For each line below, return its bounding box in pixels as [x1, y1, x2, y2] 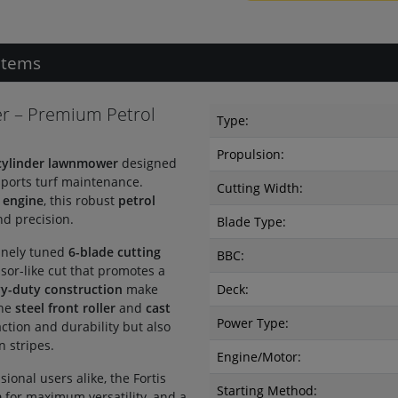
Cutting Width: [217, 179, 303, 196]
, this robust [44, 192, 118, 209]
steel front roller [15, 299, 115, 316]
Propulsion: [217, 146, 284, 163]
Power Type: [217, 314, 289, 331]
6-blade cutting [68, 243, 161, 260]
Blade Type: [217, 213, 286, 230]
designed [118, 155, 177, 171]
